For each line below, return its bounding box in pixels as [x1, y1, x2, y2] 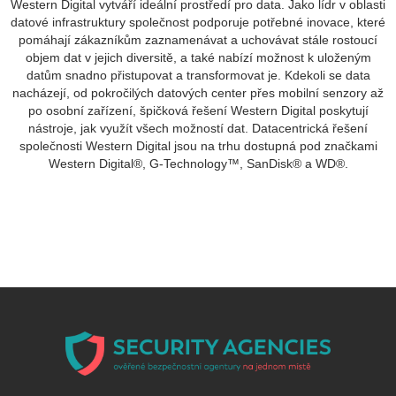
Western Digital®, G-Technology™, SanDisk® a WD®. [48, 156, 348, 171]
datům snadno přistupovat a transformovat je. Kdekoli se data [26, 67, 370, 82]
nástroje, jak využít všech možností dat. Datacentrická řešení [28, 120, 368, 135]
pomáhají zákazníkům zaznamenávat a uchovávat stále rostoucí [19, 32, 377, 47]
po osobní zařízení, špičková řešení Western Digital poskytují [27, 103, 369, 118]
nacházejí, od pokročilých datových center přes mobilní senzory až [12, 85, 384, 100]
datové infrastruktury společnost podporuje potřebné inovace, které [11, 14, 385, 29]
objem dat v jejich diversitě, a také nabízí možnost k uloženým [25, 49, 371, 65]
